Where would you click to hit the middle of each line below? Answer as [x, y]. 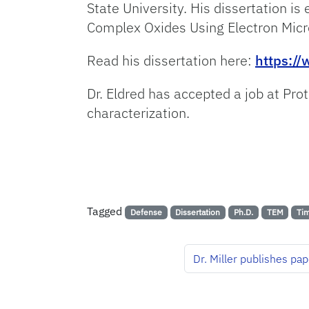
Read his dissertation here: [171, 61]
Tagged [106, 211]
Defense [146, 212]
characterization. [138, 113]
